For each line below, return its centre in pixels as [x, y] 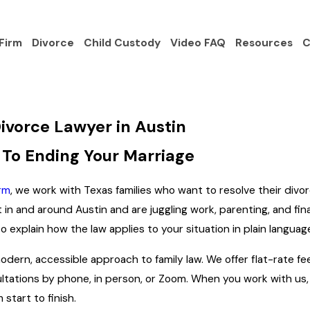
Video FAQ [198, 43]
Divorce [53, 43]
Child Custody [122, 43]
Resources [264, 43]
